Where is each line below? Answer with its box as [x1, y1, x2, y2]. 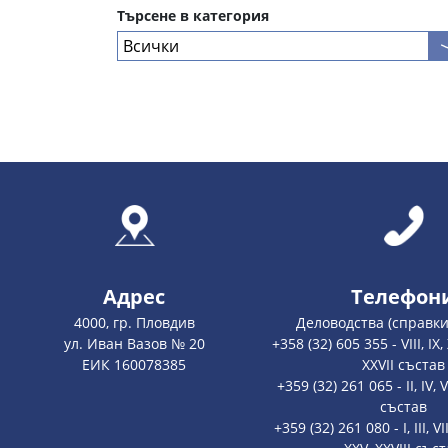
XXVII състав [361, 354, 445, 374]
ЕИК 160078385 [82, 354, 187, 374]
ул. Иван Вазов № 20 [63, 333, 205, 353]
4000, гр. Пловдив [73, 312, 195, 332]
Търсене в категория [117, 6, 269, 26]
